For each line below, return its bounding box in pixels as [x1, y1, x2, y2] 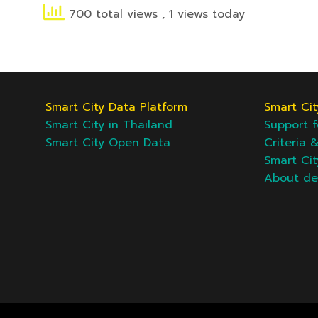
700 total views [65, 6, 162, 23]
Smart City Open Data [45, 134, 170, 152]
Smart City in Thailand [45, 116, 172, 134]
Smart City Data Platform [45, 99, 187, 116]
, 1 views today [162, 6, 245, 23]
